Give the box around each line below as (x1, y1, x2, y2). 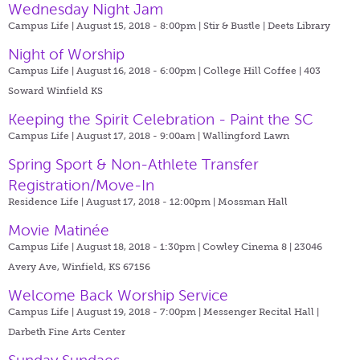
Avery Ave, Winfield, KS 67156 (8, 260, 150, 272)
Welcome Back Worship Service (8, 286, 228, 304)
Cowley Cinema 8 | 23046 (202, 240, 322, 252)
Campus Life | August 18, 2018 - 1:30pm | (8, 240, 202, 252)
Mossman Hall (218, 195, 288, 207)
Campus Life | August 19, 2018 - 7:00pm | (8, 305, 203, 317)
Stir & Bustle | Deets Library (203, 19, 330, 31)
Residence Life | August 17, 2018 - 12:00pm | (8, 195, 218, 207)
